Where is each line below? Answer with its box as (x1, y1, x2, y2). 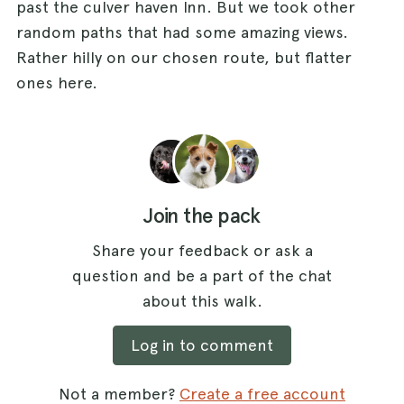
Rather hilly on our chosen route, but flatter (16, 47, 352, 67)
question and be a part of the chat (72, 265, 332, 285)
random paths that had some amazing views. (16, 22, 348, 41)
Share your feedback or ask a (91, 240, 313, 260)
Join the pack (143, 203, 261, 228)
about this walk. (142, 290, 262, 310)
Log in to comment (131, 335, 273, 355)
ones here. (16, 72, 97, 92)
